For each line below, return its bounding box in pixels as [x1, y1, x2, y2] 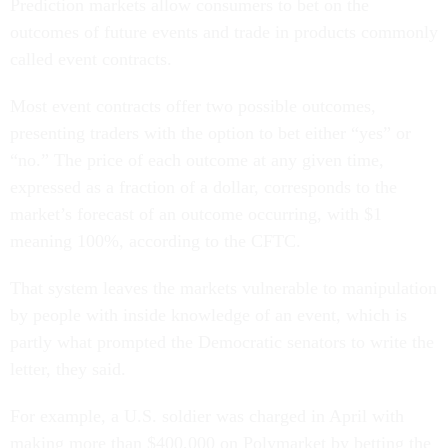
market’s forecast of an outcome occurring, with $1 [10, 204, 382, 225]
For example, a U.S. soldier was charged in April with [10, 406, 404, 427]
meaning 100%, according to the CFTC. [10, 231, 301, 252]
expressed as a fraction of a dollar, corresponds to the [10, 177, 397, 198]
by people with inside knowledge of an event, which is [10, 305, 407, 326]
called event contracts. [10, 49, 172, 70]
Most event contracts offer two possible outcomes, [10, 96, 376, 117]
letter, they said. [10, 359, 126, 380]
